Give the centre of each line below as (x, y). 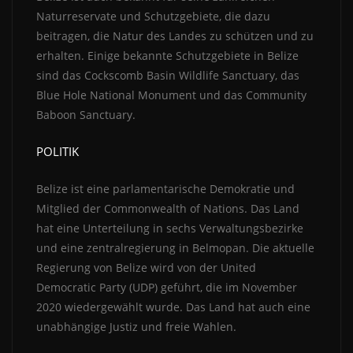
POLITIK (58, 152)
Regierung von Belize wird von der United (146, 268)
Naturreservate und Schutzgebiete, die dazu (153, 17)
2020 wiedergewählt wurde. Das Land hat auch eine (173, 307)
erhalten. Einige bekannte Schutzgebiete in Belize (167, 56)
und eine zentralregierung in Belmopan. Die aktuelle (175, 248)
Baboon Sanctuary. (86, 115)
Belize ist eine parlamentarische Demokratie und (165, 189)
